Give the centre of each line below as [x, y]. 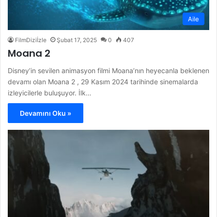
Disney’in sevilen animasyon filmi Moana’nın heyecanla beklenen [108, 70]
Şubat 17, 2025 [77, 40]
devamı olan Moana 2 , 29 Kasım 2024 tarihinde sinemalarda [103, 81]
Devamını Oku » [46, 113]
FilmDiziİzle [31, 40]
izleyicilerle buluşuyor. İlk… [50, 93]
